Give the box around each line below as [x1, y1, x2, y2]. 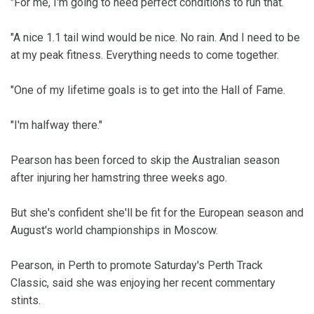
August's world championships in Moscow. [11, 224, 218, 238]
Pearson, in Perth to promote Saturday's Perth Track [11, 259, 263, 273]
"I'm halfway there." [11, 118, 102, 132]
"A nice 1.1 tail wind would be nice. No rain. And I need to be [11, 31, 300, 45]
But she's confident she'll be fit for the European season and [11, 206, 303, 220]
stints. [11, 294, 41, 308]
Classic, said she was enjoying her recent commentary [11, 276, 275, 290]
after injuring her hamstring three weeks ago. [11, 171, 227, 185]
